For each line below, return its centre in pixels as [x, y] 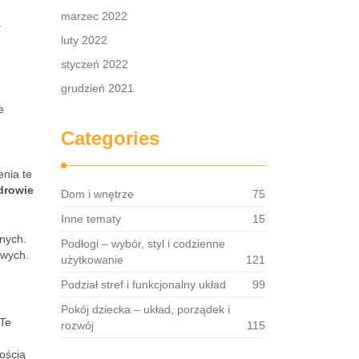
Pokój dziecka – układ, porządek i [145, 309]
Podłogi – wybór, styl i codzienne [143, 244]
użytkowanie [92, 260]
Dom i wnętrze [97, 194]
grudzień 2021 [97, 88]
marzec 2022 [94, 16]
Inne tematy [91, 219]
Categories [110, 138]
